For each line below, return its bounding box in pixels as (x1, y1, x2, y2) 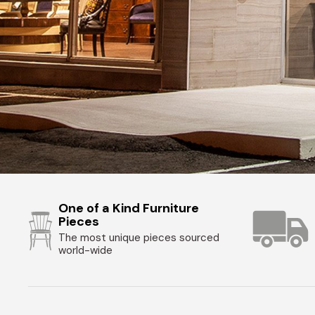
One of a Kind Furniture (58, 200, 200, 217)
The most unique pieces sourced (58, 231, 220, 245)
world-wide (58, 243, 113, 258)
